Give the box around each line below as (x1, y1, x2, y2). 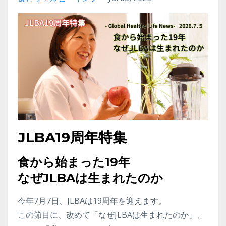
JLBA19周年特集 (18, 129, 127, 146)
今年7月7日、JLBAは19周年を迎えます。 (18, 195, 166, 207)
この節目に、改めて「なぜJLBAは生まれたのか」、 (18, 209, 205, 221)
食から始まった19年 (18, 155, 130, 170)
